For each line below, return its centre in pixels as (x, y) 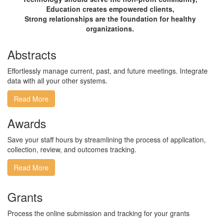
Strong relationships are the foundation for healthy (110, 19)
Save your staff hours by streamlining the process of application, (107, 139)
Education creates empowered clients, (110, 9)
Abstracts (32, 54)
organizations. (110, 28)
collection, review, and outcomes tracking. (72, 149)
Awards (27, 123)
